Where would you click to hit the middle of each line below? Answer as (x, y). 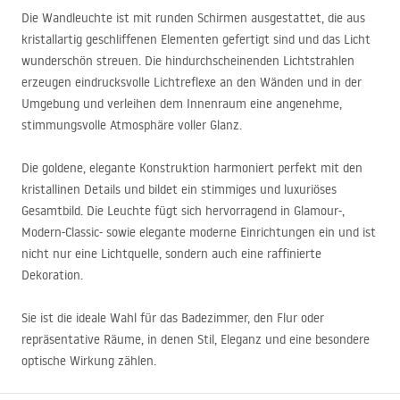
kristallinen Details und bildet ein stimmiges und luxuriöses (179, 189)
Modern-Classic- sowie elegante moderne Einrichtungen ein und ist (199, 232)
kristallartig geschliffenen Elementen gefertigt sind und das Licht (196, 39)
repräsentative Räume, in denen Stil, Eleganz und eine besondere (196, 339)
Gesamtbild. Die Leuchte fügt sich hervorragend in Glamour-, (183, 211)
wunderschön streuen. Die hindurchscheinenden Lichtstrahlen (188, 61)
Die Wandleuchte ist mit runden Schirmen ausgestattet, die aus (193, 18)
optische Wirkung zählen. (89, 361)
